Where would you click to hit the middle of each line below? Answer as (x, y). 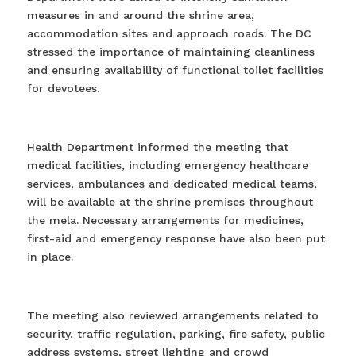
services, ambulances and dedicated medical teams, (172, 183)
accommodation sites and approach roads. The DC (169, 33)
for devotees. (63, 88)
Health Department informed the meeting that (157, 147)
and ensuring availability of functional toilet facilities (175, 70)
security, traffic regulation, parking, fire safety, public (176, 333)
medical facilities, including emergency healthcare (167, 165)
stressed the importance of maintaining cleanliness (170, 51)
